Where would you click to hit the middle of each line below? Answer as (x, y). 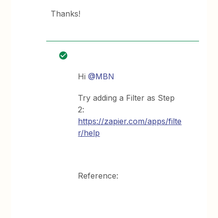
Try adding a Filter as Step (127, 98)
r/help (89, 133)
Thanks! (66, 14)
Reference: (98, 176)
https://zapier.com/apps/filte (130, 121)
